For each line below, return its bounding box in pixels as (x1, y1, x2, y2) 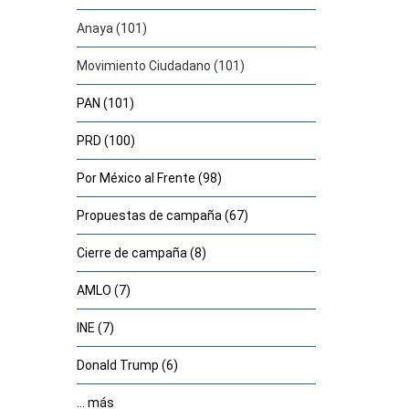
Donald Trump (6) (76, 358, 178, 372)
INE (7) (76, 320, 114, 335)
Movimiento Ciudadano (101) (76, 58, 245, 73)
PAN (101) (76, 96, 134, 110)
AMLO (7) (76, 283, 131, 298)
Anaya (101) (76, 21, 147, 36)
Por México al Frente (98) (76, 171, 222, 185)
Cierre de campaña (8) (76, 246, 206, 260)
